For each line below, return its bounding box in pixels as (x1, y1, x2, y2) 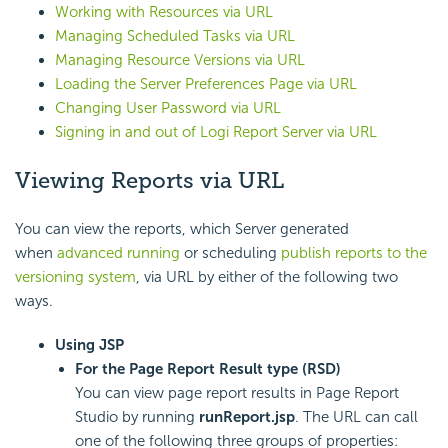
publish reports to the (281, 243, 427, 262)
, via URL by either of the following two (136, 267, 398, 286)
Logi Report (200, 123, 278, 142)
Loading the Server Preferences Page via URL (55, 75, 357, 94)
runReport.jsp (199, 407, 295, 426)
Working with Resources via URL (55, 3, 273, 22)
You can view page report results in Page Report (75, 383, 399, 402)
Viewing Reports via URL (15, 167, 284, 195)
